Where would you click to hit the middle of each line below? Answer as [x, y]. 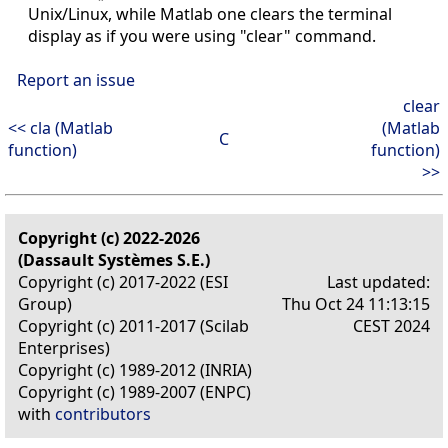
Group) [45, 303]
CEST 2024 [391, 325]
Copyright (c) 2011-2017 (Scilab [133, 325]
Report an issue [76, 79]
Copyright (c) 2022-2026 [109, 237]
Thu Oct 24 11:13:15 [356, 303]
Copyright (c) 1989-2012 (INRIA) [135, 369]
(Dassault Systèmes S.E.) [114, 259]
